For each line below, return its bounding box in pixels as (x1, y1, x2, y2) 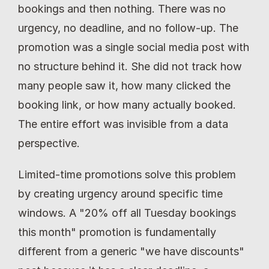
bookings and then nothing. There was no (18, 2, 226, 15)
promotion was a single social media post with (18, 41, 249, 53)
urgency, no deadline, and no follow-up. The (18, 22, 238, 34)
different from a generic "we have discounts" (18, 245, 244, 258)
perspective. (18, 137, 80, 150)
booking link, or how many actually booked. (18, 98, 236, 111)
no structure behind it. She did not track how (18, 60, 242, 73)
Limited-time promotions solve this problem (18, 168, 236, 181)
